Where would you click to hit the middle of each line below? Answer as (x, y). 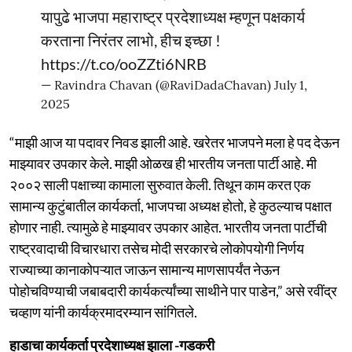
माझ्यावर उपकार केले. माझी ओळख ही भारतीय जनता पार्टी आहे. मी (163, 163)
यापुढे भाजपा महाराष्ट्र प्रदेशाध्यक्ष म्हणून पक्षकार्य (173, 16)
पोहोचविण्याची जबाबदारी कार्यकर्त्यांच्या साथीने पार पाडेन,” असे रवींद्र (173, 290)
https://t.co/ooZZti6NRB (124, 63)
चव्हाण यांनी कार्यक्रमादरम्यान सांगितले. (103, 312)
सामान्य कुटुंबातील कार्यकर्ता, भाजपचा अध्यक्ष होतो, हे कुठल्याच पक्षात (170, 205)
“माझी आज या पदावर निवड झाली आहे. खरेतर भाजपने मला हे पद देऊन (174, 142)
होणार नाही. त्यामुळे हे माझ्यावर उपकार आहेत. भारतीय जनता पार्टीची (168, 227)
